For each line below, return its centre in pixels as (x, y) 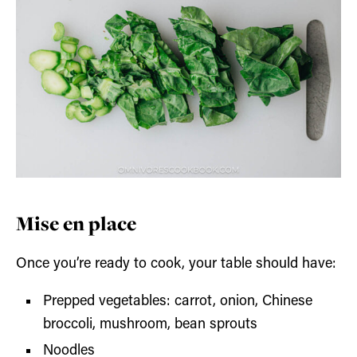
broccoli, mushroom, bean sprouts (153, 325)
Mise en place (76, 223)
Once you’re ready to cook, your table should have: (176, 264)
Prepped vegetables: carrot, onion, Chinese (178, 302)
